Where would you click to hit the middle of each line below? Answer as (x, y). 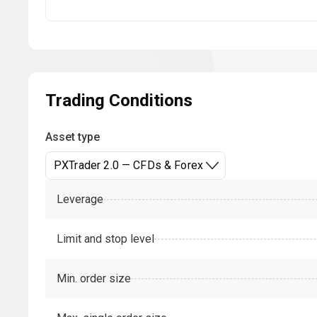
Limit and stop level (105, 239)
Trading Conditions (119, 100)
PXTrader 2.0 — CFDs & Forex (129, 165)
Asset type (73, 137)
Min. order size (94, 278)
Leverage (80, 199)
